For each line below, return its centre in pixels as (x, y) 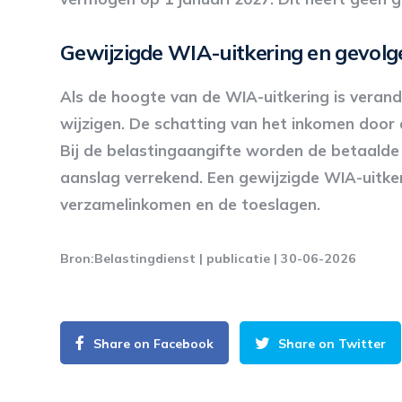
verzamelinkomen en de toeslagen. (190, 204)
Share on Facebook (153, 343)
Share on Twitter (332, 343)
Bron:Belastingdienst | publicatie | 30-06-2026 (208, 258)
